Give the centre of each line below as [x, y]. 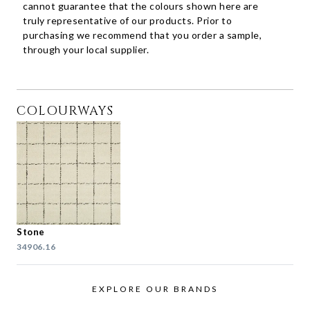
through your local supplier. [86, 50]
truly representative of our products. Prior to [128, 21]
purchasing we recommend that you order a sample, [143, 35]
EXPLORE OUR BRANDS [155, 289]
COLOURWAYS [65, 111]
